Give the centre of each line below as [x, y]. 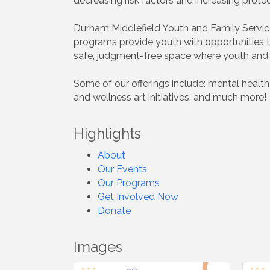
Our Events [122, 169]
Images [98, 247]
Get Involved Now [138, 197]
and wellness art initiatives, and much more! [170, 97]
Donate [114, 211]
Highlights [107, 133]
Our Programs [129, 183]
